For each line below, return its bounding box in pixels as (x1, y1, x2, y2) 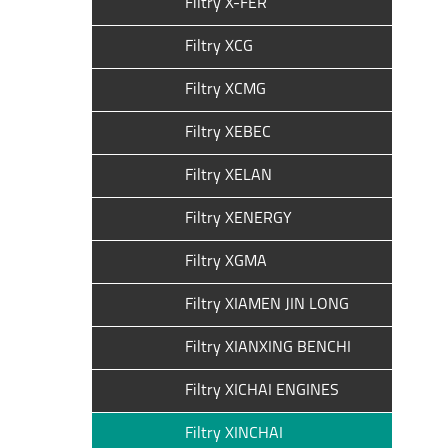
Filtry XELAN (185, 168, 272, 184)
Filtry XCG (185, 39, 253, 55)
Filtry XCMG (185, 82, 266, 98)
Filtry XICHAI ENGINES (185, 383, 339, 399)
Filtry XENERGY (185, 211, 292, 227)
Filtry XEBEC (185, 125, 271, 141)
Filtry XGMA (185, 254, 267, 270)
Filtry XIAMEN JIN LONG (185, 297, 349, 313)
